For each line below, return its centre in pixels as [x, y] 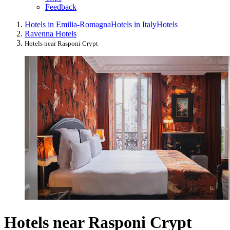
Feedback [61, 7]
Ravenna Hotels [51, 34]
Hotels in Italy [134, 25]
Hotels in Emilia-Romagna [68, 25]
